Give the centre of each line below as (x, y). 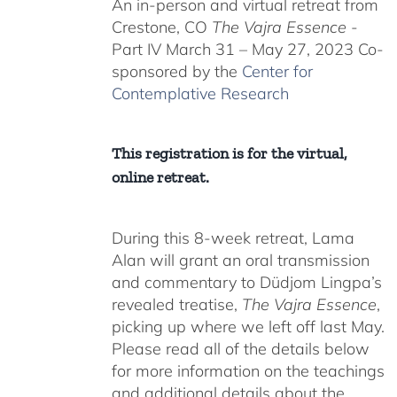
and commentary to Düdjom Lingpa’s (246, 282)
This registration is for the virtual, (229, 153)
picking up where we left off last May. (248, 326)
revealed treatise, (176, 304)
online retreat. (160, 177)
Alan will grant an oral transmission (240, 260)
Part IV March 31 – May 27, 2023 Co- (247, 49)
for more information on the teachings (248, 370)
